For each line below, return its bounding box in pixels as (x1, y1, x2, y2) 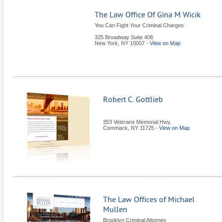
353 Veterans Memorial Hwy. (103, 119, 171, 125)
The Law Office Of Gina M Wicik (95, 10, 201, 19)
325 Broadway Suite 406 (95, 34, 153, 40)
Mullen (103, 205, 127, 214)
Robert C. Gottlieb (103, 95, 163, 104)
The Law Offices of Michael (103, 195, 195, 204)
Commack (103, 125, 128, 131)
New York (95, 40, 118, 46)
